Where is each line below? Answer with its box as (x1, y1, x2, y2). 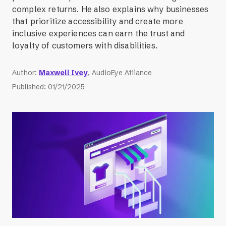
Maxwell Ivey (39, 68, 88, 78)
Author (12, 68, 35, 78)
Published (12, 82, 44, 92)
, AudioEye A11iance (88, 68, 152, 78)
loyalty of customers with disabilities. (12, 40, 157, 51)
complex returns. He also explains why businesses (12, 4, 209, 15)
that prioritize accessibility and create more (12, 16, 183, 27)
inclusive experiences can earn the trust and (12, 28, 185, 39)
